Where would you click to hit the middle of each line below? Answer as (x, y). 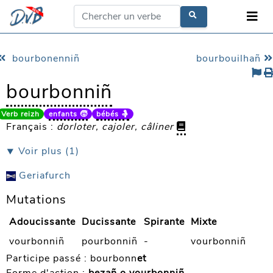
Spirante (164, 222)
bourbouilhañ (230, 58)
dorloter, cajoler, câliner (115, 127)
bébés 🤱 (112, 114)
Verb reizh (21, 114)
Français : (31, 127)
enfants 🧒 (68, 114)
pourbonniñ (109, 241)
